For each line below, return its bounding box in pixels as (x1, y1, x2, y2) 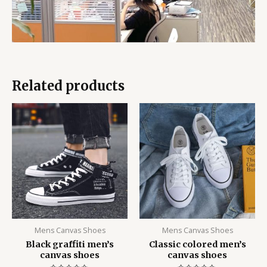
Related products (12, 77, 125, 94)
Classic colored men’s (148, 238, 246, 250)
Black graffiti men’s (26, 238, 114, 250)
